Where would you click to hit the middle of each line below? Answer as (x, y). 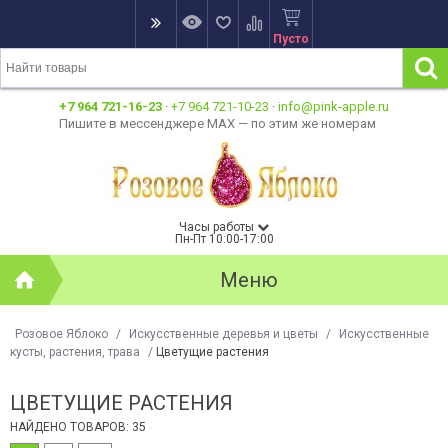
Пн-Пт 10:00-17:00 (224, 239)
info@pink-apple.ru (333, 106)
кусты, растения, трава (75, 352)
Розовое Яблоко (61, 334)
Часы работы (218, 227)
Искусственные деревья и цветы (223, 334)
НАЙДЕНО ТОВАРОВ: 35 (78, 427)
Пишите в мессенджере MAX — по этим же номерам (217, 123)
